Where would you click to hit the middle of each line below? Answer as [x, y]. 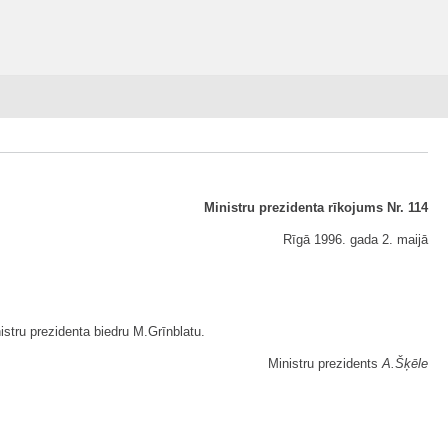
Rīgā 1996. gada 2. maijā [355, 239]
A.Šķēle [405, 363]
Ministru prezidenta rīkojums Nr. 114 [316, 207]
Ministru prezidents [325, 363]
